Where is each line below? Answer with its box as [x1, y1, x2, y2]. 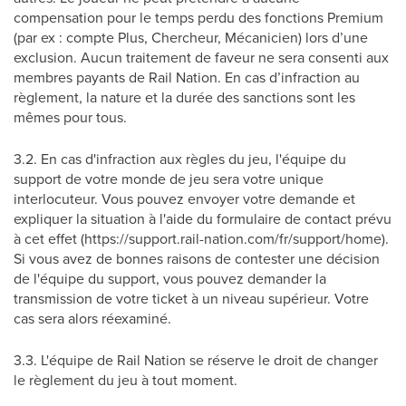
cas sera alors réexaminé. [14, 308, 171, 328]
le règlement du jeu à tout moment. [14, 370, 237, 390]
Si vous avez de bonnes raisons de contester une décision [14, 248, 380, 268]
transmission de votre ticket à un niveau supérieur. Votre [14, 288, 369, 308]
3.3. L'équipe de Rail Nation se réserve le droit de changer [14, 350, 378, 370]
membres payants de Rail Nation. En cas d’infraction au [14, 67, 360, 87]
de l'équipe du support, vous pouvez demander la [14, 268, 326, 288]
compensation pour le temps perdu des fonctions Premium [14, 7, 383, 27]
